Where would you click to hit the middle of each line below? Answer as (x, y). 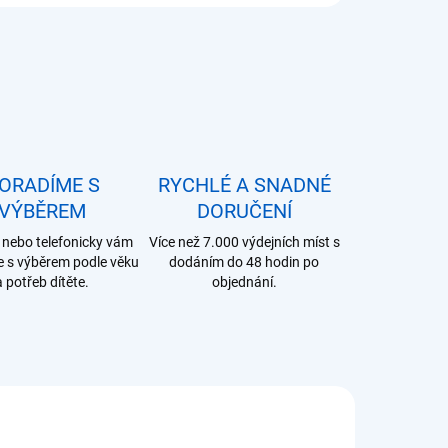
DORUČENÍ (244, 211)
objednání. (244, 282)
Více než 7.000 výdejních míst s (244, 242)
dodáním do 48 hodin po (244, 262)
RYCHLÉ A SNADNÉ (244, 185)
